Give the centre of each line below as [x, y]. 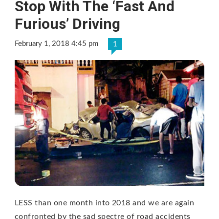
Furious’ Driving [67, 23]
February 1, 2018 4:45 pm [56, 44]
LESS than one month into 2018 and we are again [105, 203]
